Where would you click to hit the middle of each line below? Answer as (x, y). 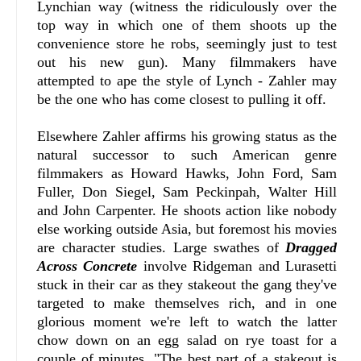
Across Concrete (87, 266)
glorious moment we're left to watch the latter (187, 321)
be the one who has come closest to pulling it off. (182, 99)
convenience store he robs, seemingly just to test (187, 43)
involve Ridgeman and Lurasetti (237, 266)
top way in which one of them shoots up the (187, 25)
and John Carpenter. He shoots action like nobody (187, 210)
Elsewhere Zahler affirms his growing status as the (187, 136)
